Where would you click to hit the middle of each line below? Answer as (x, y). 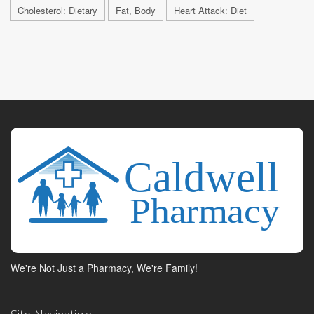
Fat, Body (136, 10)
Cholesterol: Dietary (57, 10)
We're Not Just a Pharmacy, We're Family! (104, 267)
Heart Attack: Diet (210, 10)
